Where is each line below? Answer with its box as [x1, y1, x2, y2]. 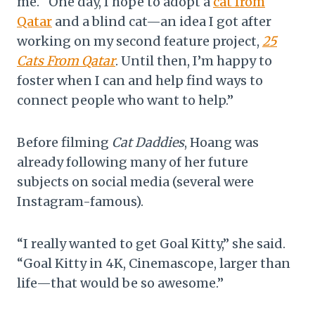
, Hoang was [184, 134, 259, 150]
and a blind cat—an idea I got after [52, 13, 271, 30]
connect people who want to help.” [17, 91, 233, 108]
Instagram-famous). [17, 193, 143, 210]
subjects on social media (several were [17, 173, 254, 190]
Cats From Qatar [17, 52, 115, 69]
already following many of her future [17, 153, 248, 170]
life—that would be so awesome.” [17, 274, 224, 291]
